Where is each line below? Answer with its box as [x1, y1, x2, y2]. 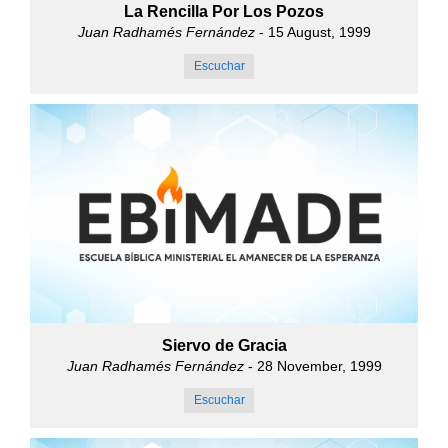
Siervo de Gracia [161, 336, 287, 354]
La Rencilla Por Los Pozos [124, 3, 324, 21]
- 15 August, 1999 [254, 24, 371, 41]
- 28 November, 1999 [243, 357, 382, 374]
